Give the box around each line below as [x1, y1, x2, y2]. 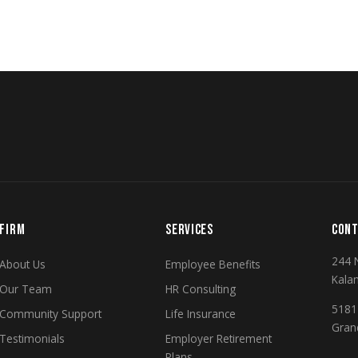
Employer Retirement [165, 330, 272, 346]
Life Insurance [165, 305, 237, 321]
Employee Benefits [165, 256, 261, 272]
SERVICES [165, 221, 213, 238]
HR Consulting [165, 280, 237, 296]
